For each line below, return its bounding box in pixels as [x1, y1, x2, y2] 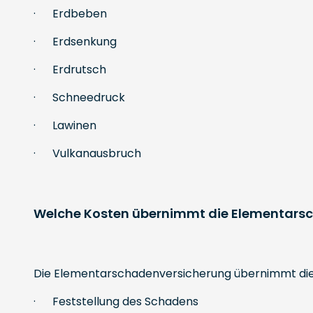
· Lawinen [34, 117, 96, 133]
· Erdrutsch [34, 61, 106, 78]
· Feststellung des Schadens [34, 293, 198, 310]
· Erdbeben [34, 6, 107, 22]
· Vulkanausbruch [34, 145, 141, 161]
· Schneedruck [34, 89, 125, 105]
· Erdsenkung [34, 34, 117, 50]
